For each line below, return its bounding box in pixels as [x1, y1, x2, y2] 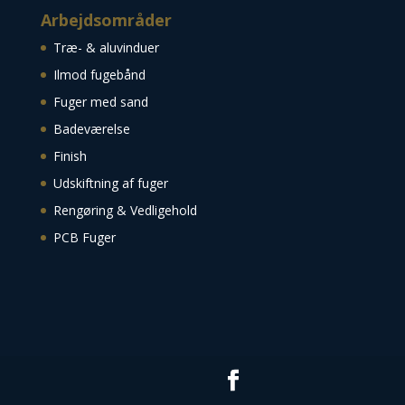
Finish [52, 147, 87, 165]
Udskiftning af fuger [52, 174, 168, 193]
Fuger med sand [52, 93, 148, 111]
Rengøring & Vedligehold [52, 202, 197, 220]
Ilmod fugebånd [52, 66, 146, 84]
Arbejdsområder [40, 9, 172, 32]
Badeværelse [52, 120, 130, 138]
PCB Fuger [52, 229, 116, 247]
